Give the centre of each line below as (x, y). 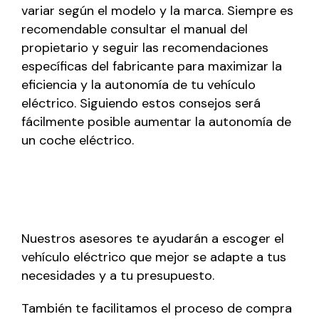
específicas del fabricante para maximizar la (152, 67)
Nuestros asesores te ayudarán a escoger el (153, 239)
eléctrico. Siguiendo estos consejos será (141, 104)
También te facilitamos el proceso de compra (157, 309)
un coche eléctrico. (78, 141)
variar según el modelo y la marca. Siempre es (157, 11)
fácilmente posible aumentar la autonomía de (156, 122)
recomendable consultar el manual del (135, 30)
